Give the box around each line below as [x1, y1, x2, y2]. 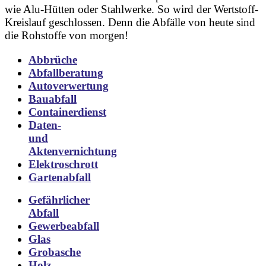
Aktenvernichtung [28, 144, 117, 157]
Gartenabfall [28, 170, 91, 183]
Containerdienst [28, 105, 106, 118]
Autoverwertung [28, 79, 109, 92]
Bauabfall [28, 92, 77, 105]
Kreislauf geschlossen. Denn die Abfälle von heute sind [5, 15, 255, 28]
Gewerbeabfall [28, 219, 99, 232]
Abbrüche [28, 53, 77, 66]
